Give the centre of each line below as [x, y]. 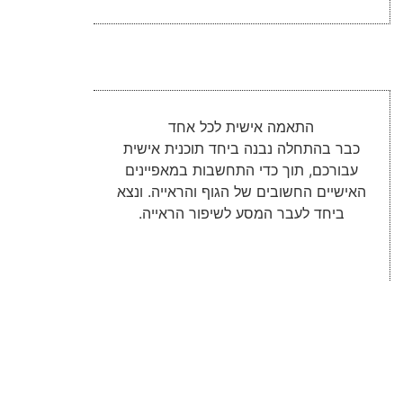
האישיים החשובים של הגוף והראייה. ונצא [241, 192]
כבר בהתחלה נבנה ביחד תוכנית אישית [241, 148]
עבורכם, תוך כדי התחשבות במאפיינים [241, 170]
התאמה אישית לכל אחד [242, 127]
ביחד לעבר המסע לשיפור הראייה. [241, 213]
